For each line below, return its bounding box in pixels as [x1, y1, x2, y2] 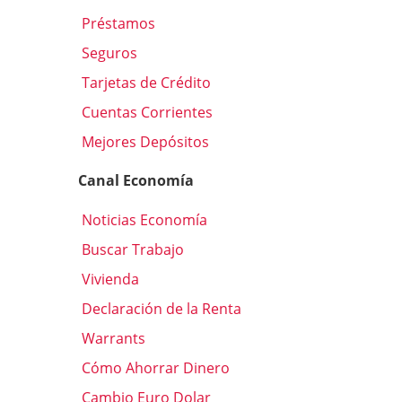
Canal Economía [78, 170, 194, 191]
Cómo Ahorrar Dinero [78, 357, 230, 378]
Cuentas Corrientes [78, 102, 213, 123]
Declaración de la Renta [78, 298, 241, 319]
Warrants [78, 328, 145, 348]
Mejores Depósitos [78, 132, 209, 153]
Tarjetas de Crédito [78, 73, 211, 93]
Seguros [78, 43, 137, 64]
